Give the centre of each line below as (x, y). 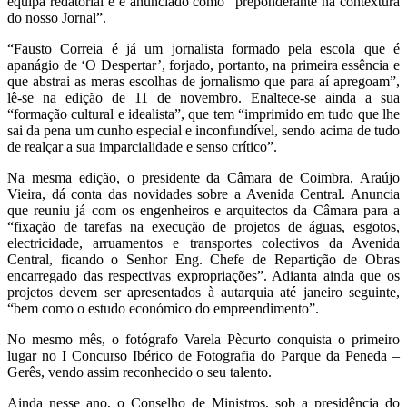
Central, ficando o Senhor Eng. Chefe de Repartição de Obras (203, 259)
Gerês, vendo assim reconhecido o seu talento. (139, 372)
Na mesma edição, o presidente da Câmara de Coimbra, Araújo (203, 177)
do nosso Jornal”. (57, 17)
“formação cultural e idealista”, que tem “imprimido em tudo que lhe (203, 114)
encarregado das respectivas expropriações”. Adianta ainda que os (203, 275)
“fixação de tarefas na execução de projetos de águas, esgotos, (203, 226)
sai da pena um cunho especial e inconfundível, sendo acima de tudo (203, 130)
